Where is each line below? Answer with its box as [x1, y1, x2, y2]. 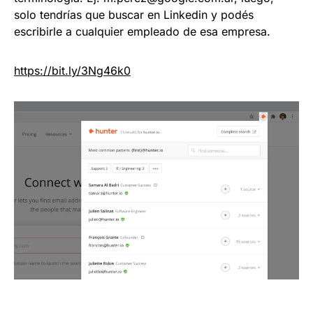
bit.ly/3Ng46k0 [52, 63, 131, 78]
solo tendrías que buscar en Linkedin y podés [14, 7, 254, 22]
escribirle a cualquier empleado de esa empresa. [14, 24, 270, 38]
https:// [14, 63, 52, 78]
